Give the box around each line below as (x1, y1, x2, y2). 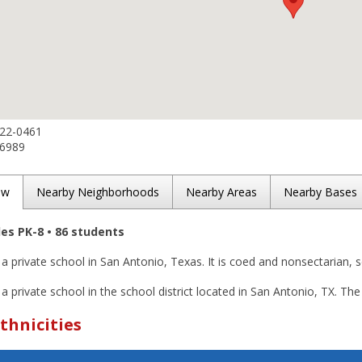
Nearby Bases (284, 184, 357, 200)
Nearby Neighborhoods (36, 184, 159, 200)
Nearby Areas (186, 184, 257, 200)
